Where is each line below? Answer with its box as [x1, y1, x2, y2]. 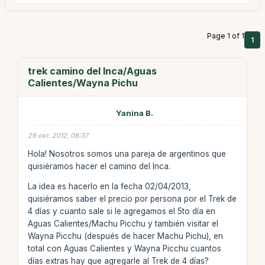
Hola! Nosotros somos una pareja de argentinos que [27, 148, 226, 159]
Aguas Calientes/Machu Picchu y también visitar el [27, 219, 218, 228]
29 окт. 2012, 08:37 [27, 131, 88, 140]
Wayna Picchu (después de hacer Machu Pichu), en [27, 231, 223, 241]
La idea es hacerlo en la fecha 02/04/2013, [27, 182, 191, 191]
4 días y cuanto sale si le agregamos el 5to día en [27, 206, 215, 216]
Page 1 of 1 [207, 31, 244, 40]
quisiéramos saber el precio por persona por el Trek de [27, 194, 237, 203]
